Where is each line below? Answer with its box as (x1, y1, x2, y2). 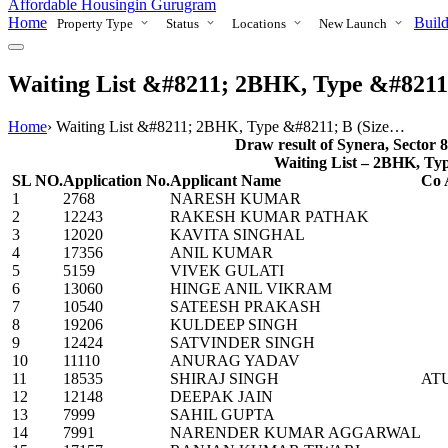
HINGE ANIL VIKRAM (170, 279, 332, 297)
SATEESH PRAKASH (170, 297, 321, 315)
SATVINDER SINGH (170, 333, 315, 351)
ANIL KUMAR (170, 243, 273, 261)
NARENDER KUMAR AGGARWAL (170, 423, 421, 441)
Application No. (63, 171, 170, 189)
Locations (232, 16, 289, 31)
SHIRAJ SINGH (170, 369, 279, 387)
